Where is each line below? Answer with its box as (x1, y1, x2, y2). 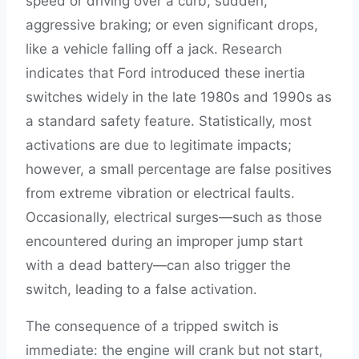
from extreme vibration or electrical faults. (26, 185, 295, 201)
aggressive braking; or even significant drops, (26, 17, 318, 33)
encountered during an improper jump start (26, 233, 303, 249)
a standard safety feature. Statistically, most (26, 113, 312, 129)
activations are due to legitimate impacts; (26, 137, 292, 153)
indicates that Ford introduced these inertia (26, 65, 305, 81)
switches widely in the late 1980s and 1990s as (26, 89, 332, 105)
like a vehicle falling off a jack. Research (26, 41, 282, 57)
